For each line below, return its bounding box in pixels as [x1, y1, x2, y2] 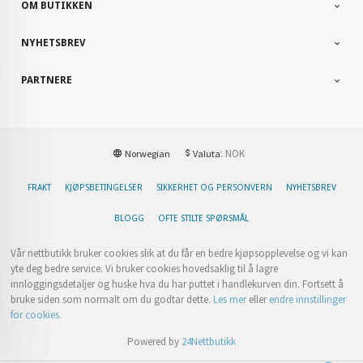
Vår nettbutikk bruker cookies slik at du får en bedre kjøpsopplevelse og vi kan [11, 246, 348, 260]
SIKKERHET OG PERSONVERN [156, 181, 272, 193]
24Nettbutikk [181, 334, 236, 348]
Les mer [213, 292, 247, 306]
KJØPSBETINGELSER [64, 181, 143, 193]
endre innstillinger [269, 292, 347, 306]
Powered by [127, 334, 181, 348]
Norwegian [124, 147, 170, 160]
